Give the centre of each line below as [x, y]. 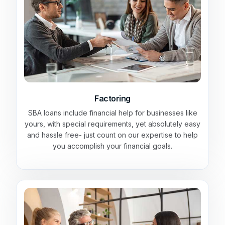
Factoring [113, 98]
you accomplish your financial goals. [113, 146]
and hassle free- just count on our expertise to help [113, 135]
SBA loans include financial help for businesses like [113, 113]
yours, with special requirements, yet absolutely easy [113, 124]
